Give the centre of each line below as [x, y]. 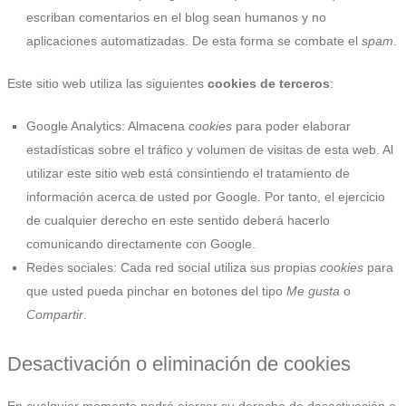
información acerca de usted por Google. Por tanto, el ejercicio [206, 196]
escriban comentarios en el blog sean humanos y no [176, 17]
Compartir [55, 314]
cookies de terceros [269, 83]
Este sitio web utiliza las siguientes [107, 83]
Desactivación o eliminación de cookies [179, 363]
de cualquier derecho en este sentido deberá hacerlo [178, 220]
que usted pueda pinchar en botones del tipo [156, 290]
